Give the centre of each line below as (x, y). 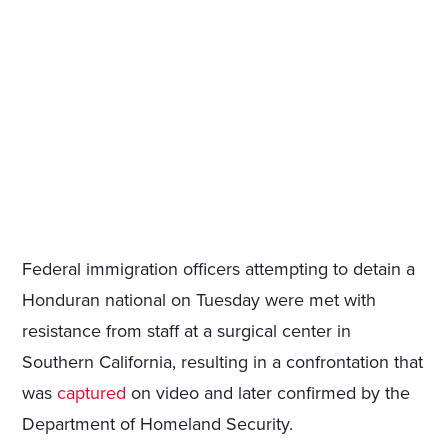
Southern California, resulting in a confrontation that (223, 362)
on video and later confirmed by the (268, 393)
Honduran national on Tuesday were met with (199, 300)
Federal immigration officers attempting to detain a (219, 269)
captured (92, 393)
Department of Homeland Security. (158, 424)
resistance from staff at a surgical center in (187, 331)
